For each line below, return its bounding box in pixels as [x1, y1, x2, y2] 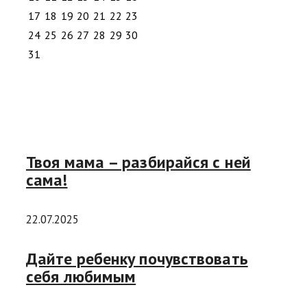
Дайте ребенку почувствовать [26, 248, 248, 269]
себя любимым [26, 266, 136, 287]
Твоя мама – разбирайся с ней [26, 151, 251, 173]
